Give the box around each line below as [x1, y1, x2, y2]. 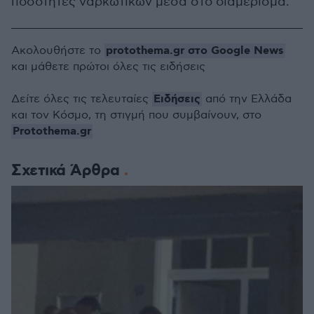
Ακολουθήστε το [11, 44, 104, 57]
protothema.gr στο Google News [106, 43, 284, 58]
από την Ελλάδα [202, 93, 292, 106]
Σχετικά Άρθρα [11, 161, 124, 181]
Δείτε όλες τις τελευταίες [11, 93, 152, 106]
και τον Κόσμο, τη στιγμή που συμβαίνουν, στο [11, 109, 261, 122]
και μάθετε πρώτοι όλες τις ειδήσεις [11, 60, 205, 74]
